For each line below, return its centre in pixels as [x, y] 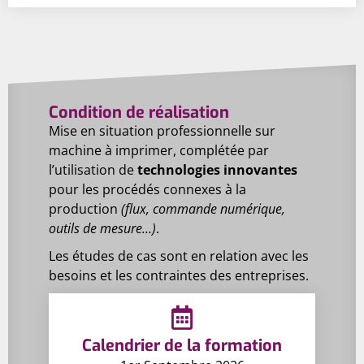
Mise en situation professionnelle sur [162, 131]
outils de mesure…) [102, 228]
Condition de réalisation [139, 113]
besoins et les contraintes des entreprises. [179, 275]
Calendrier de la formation [182, 346]
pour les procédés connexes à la [147, 189]
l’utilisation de [93, 170]
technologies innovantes [217, 170]
